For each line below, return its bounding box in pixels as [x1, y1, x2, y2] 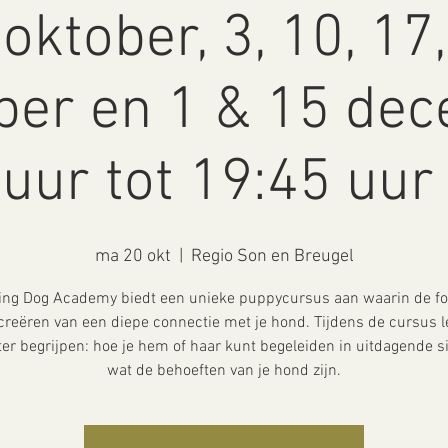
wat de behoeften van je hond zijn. [107, 360, 341, 381]
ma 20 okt [94, 245, 171, 267]
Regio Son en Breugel [190, 245, 354, 267]
